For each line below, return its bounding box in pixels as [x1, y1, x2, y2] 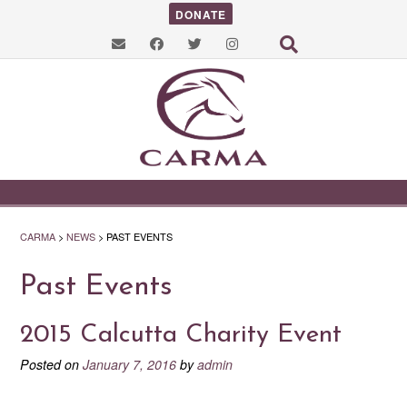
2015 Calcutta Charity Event [20, 322, 342, 348]
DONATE [174, 5, 226, 23]
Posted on [20, 354, 83, 373]
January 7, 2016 [83, 354, 176, 373]
